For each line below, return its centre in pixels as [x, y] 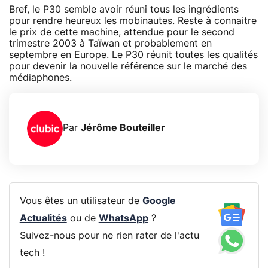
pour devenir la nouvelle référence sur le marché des [128, 66]
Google [159, 201]
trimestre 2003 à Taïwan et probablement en [110, 43]
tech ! [32, 253]
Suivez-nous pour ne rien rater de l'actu [109, 236]
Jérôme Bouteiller [123, 128]
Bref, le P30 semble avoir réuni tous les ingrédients [124, 9]
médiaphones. [40, 77]
